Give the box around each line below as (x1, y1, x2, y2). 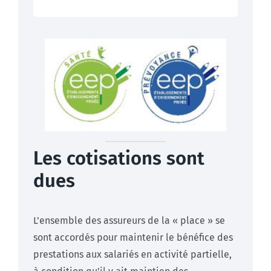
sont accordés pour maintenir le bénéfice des (33, 232, 233, 244)
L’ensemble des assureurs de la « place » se (33, 215, 225, 227)
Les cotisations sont (33, 147, 204, 170)
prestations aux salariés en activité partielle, (33, 249, 232, 261)
